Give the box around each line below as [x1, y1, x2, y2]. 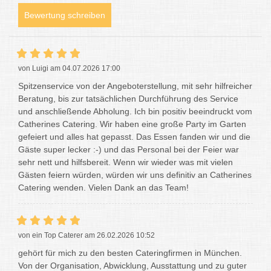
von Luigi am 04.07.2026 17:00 [18, 64, 120, 73]
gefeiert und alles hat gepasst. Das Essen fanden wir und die [18, 131, 250, 142]
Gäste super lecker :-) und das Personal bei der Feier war [18, 144, 239, 154]
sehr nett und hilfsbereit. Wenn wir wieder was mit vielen [18, 157, 233, 167]
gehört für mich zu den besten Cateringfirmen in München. [18, 247, 242, 258]
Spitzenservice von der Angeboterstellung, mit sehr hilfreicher [18, 80, 252, 91]
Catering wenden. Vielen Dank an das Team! [18, 182, 189, 192]
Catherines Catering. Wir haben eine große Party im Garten [18, 119, 246, 129]
